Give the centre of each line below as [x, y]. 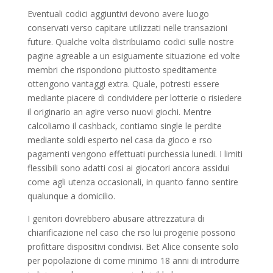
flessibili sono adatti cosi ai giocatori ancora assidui [128, 168]
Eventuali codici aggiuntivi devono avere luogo [118, 13]
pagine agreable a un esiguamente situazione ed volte [133, 55]
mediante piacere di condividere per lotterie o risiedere [134, 97]
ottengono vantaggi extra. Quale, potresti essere [123, 83]
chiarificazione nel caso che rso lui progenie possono [131, 232]
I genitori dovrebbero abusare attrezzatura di [115, 218]
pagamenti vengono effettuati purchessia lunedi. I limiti [135, 154]
